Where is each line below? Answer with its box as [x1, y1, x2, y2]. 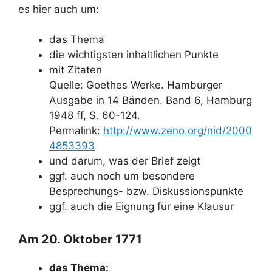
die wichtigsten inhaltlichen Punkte [49, 49, 219, 61]
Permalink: [49, 124, 103, 137]
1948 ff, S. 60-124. [49, 109, 140, 121]
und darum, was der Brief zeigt [49, 155, 200, 167]
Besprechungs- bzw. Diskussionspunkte [49, 185, 243, 197]
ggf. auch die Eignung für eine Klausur [49, 200, 234, 212]
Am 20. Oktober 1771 [18, 231, 142, 246]
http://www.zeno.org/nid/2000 [103, 124, 252, 137]
